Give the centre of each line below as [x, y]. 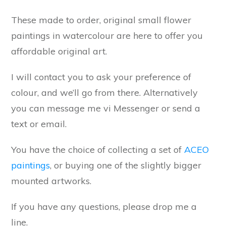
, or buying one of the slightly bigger [126, 165]
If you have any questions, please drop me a [104, 206]
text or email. [39, 124]
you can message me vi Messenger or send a [106, 108]
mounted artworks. [51, 181]
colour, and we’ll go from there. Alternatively [104, 92]
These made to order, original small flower [101, 20]
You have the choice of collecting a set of [98, 149]
